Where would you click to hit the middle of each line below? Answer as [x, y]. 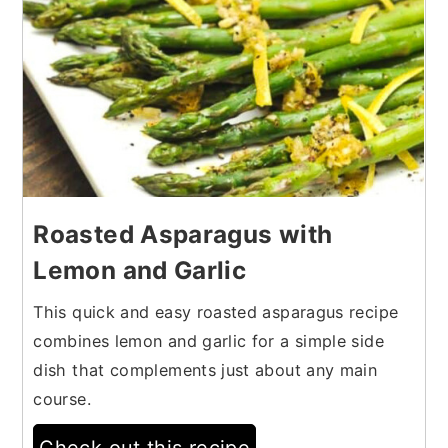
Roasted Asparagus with [183, 233]
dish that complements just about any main [205, 369]
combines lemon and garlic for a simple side [208, 340]
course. [65, 398]
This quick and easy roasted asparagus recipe [216, 311]
